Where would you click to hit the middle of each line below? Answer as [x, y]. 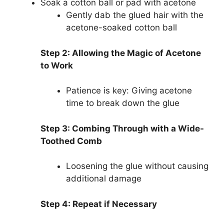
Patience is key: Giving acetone [129, 90]
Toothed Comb [71, 141]
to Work [57, 65]
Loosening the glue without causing [137, 166]
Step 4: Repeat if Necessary [99, 204]
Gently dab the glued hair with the [135, 15]
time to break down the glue [123, 103]
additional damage [104, 178]
